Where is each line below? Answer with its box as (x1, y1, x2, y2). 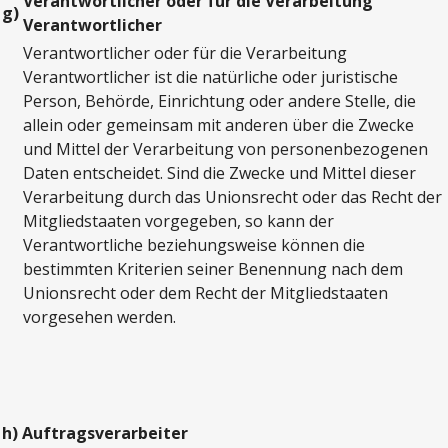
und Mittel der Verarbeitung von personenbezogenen (23, 138, 428, 161)
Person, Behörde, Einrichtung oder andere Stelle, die (23, 90, 416, 113)
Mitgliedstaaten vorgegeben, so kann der (23, 210, 334, 233)
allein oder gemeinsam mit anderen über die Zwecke (23, 114, 414, 137)
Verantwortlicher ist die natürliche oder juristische (23, 66, 398, 89)
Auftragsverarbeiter (22, 422, 188, 445)
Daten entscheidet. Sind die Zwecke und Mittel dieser (23, 162, 416, 185)
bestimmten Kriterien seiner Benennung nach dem (23, 258, 403, 281)
